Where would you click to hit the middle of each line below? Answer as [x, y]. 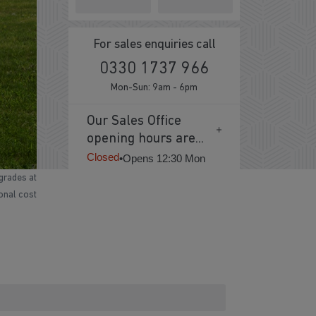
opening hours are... [145, 140]
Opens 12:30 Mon [164, 158]
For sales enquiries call [154, 44]
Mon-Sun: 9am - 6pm [154, 87]
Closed [103, 157]
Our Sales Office [134, 122]
